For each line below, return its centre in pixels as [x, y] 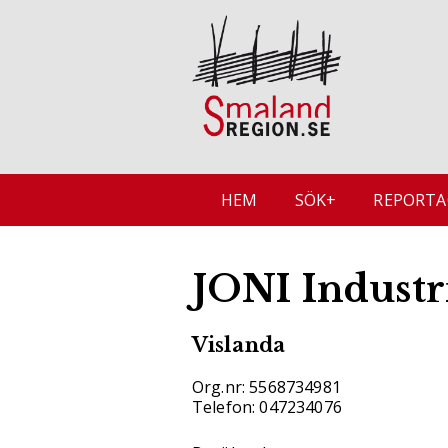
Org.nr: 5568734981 [266, 387]
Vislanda [239, 345]
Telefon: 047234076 [267, 407]
